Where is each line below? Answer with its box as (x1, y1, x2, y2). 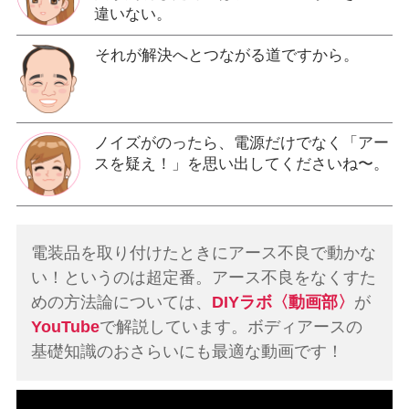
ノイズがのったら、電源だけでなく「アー (93, 134, 389, 152)
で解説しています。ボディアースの (100, 318, 363, 337)
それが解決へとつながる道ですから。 (94, 47, 359, 65)
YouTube (31, 318, 100, 337)
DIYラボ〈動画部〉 (212, 293, 355, 312)
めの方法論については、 (31, 293, 213, 312)
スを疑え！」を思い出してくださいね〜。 (93, 155, 389, 173)
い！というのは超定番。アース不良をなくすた (31, 268, 377, 288)
